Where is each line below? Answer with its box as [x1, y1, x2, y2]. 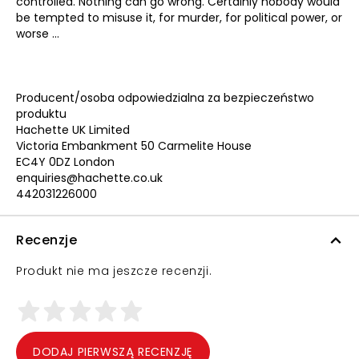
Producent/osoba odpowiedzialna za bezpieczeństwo [16, 90, 314, 106]
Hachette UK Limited [16, 122, 130, 138]
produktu [16, 106, 67, 122]
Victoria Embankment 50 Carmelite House [16, 138, 252, 154]
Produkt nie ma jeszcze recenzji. [16, 263, 212, 279]
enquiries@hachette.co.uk [16, 170, 163, 186]
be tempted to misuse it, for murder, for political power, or [16, 10, 342, 26]
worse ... [16, 26, 59, 42]
